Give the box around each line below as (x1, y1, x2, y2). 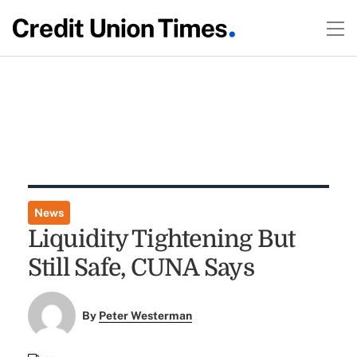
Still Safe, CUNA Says (27, 254, 254, 281)
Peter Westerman (99, 309, 193, 323)
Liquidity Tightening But (27, 226, 296, 253)
